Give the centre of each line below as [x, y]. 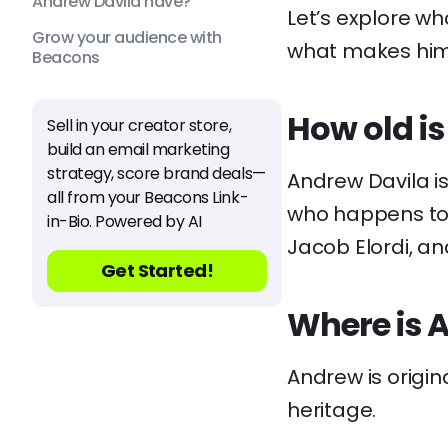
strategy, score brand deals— [156, 173]
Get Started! [157, 270]
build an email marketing [138, 149]
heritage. [332, 410]
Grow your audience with [127, 37]
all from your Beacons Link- [148, 197]
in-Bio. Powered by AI [124, 221]
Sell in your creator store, [139, 125]
